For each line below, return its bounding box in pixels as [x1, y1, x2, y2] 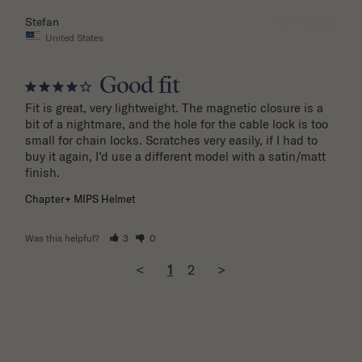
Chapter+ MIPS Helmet [25, 192, 136, 205]
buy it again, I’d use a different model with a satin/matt [25, 148, 326, 164]
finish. [25, 164, 60, 180]
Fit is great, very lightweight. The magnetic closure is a [25, 99, 323, 116]
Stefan [25, 15, 59, 30]
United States [45, 31, 103, 44]
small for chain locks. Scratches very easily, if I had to [25, 132, 318, 148]
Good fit [99, 69, 179, 103]
